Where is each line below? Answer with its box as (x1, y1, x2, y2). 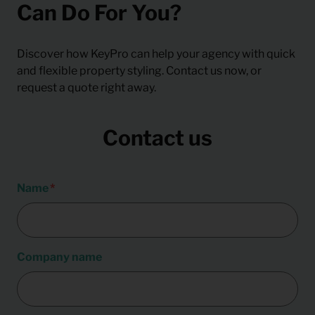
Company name (17, 250, 102, 264)
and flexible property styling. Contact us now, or (17, 63, 262, 77)
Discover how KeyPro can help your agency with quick (17, 46, 295, 60)
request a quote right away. (17, 80, 156, 94)
